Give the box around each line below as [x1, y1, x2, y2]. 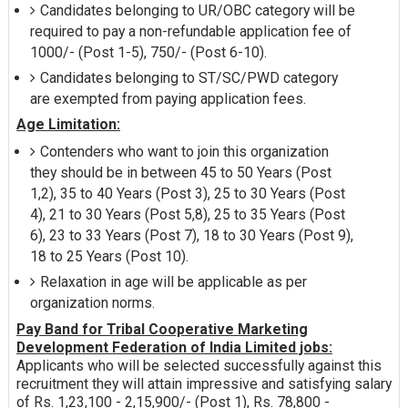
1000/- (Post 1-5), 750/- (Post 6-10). [29, 43, 267, 61]
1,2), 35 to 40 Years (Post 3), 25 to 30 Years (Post [29, 185, 345, 203]
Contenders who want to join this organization [39, 143, 329, 161]
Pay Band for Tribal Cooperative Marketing [15, 321, 308, 339]
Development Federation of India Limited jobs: [15, 339, 332, 357]
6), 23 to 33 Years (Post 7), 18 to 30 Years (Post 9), [29, 227, 353, 245]
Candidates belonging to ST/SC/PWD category [39, 68, 338, 87]
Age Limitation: [15, 116, 120, 134]
